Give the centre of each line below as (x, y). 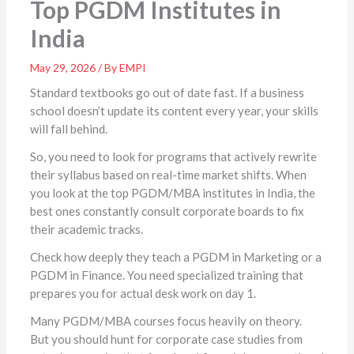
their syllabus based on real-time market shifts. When (168, 175)
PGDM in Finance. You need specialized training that (166, 275)
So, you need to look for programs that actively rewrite (173, 157)
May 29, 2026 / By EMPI (88, 68)
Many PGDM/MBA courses (102, 321)
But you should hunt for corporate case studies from (166, 339)
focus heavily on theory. (240, 321)
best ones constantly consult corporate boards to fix (167, 211)
